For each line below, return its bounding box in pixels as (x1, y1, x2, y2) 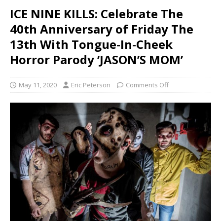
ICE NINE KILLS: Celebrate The (10, 5, 183, 22)
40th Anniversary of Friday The (10, 21, 193, 37)
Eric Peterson (71, 80, 110, 89)
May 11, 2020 (19, 80, 57, 89)
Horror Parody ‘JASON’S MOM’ (10, 51, 183, 68)
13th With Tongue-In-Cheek (10, 36, 173, 52)
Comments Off (126, 80, 169, 89)
